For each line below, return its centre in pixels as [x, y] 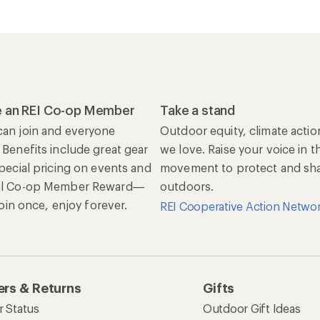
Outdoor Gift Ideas [252, 308]
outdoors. [187, 186]
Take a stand [198, 110]
